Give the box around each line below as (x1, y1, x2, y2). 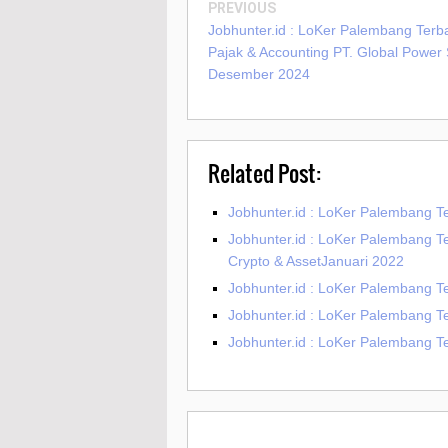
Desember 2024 (208, 66, 310, 83)
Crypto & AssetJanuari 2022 (228, 253, 404, 270)
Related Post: (208, 156, 321, 190)
